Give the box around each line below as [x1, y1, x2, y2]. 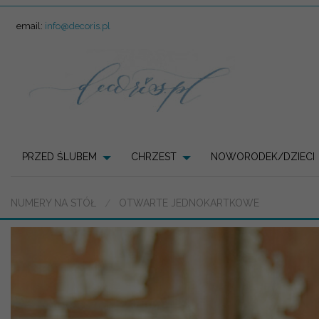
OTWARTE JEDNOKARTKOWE [119, 197, 259, 209]
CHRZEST [131, 151, 177, 163]
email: [16, 20, 45, 31]
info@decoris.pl [45, 20, 110, 31]
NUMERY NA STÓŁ [11, 197, 96, 209]
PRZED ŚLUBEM [22, 151, 97, 163]
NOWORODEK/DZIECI [211, 151, 315, 163]
